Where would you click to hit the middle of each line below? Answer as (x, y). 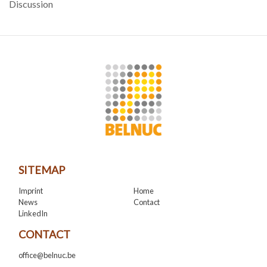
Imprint (31, 190)
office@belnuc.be (47, 255)
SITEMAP (42, 170)
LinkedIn (33, 213)
